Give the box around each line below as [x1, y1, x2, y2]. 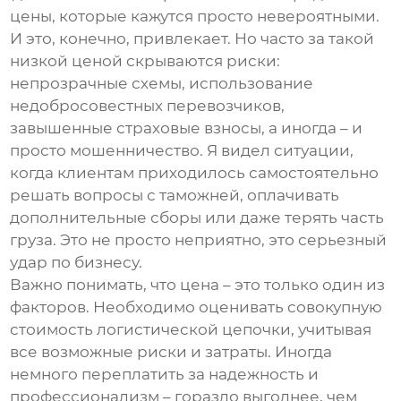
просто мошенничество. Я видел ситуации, [10, 141, 354, 160]
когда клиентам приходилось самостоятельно [10, 164, 380, 183]
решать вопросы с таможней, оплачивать [10, 186, 340, 205]
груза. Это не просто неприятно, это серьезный [10, 231, 388, 250]
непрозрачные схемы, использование [10, 74, 314, 93]
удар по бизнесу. [10, 253, 143, 272]
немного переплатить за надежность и [10, 365, 320, 384]
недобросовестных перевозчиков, [10, 97, 286, 115]
